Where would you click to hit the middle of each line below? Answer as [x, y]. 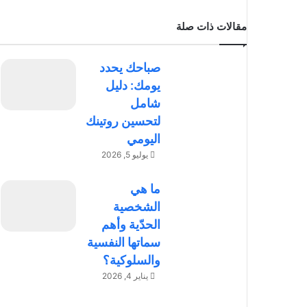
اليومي [144, 139]
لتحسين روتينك [123, 121]
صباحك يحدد [130, 68]
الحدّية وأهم [131, 225]
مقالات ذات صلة [211, 27]
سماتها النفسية [124, 243]
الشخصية [137, 207]
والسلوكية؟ [132, 260]
